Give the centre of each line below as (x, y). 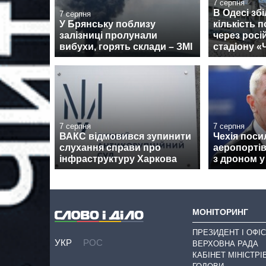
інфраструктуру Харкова (118, 159)
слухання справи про (110, 148)
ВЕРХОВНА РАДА (225, 243)
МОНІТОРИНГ (220, 212)
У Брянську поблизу (107, 24)
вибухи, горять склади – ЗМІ (126, 47)
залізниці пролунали (108, 36)
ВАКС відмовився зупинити (125, 137)
